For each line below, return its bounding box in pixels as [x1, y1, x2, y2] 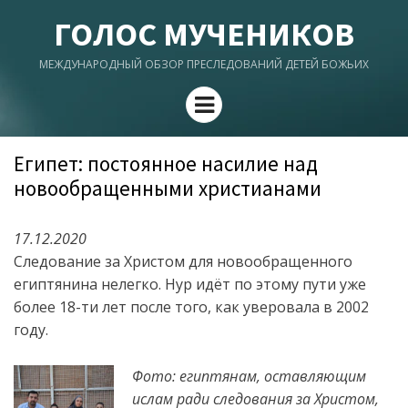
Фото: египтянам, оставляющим [132, 366, 366, 386]
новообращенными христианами [14, 175, 321, 201]
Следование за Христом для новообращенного [14, 251, 352, 271]
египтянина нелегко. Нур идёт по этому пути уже [14, 274, 366, 294]
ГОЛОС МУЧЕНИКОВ [54, 14, 354, 55]
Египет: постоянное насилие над [14, 150, 318, 177]
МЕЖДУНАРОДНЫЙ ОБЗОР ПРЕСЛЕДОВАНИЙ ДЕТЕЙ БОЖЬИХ [39, 56, 369, 72]
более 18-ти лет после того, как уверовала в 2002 [14, 297, 369, 317]
